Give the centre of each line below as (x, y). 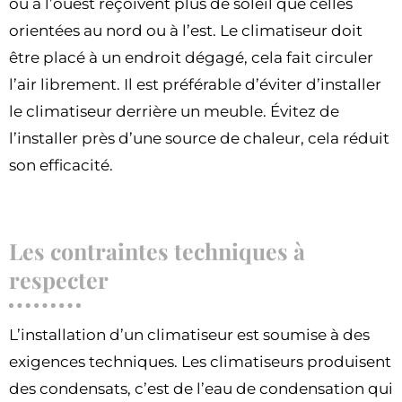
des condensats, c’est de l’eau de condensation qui (201, 388)
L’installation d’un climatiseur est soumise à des (189, 334)
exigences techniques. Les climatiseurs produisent (200, 361)
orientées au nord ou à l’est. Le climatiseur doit (186, 30)
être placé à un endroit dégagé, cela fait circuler (191, 57)
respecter (61, 279)
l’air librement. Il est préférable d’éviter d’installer (195, 84)
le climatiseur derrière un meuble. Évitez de (174, 111)
